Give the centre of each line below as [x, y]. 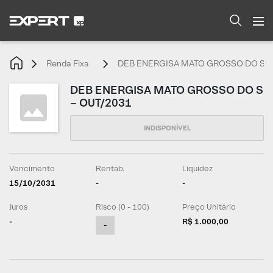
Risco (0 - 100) [123, 207]
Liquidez [198, 168]
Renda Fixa [68, 63]
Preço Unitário [209, 207]
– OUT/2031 [101, 103]
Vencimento [32, 168]
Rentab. [111, 168]
